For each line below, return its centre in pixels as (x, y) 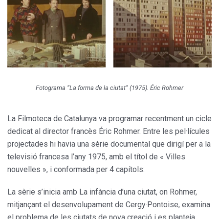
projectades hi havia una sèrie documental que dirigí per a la (109, 144)
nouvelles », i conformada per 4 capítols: (76, 170)
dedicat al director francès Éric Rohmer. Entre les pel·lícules (109, 131)
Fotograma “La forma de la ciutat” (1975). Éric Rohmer (109, 88)
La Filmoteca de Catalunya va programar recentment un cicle (109, 119)
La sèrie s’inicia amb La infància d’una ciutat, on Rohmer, (102, 192)
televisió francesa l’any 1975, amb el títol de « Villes (96, 157)
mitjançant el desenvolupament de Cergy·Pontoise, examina (109, 205)
